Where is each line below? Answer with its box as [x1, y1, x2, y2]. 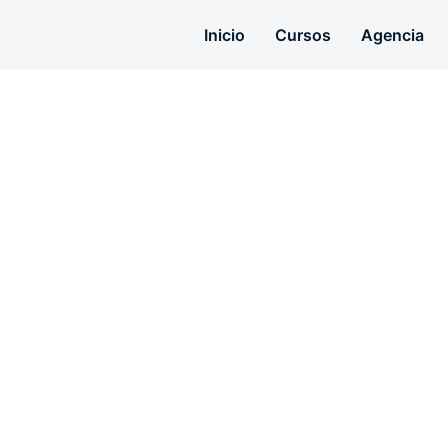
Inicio [203, 25, 245, 46]
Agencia [360, 25, 424, 46]
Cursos [274, 25, 331, 46]
